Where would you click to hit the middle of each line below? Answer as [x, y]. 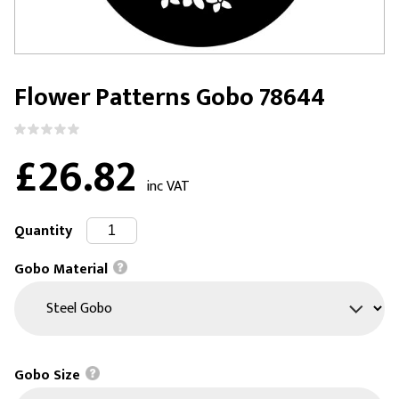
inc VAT [168, 187]
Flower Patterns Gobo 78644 [170, 98]
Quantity [43, 231]
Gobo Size [49, 375]
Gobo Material [63, 269]
